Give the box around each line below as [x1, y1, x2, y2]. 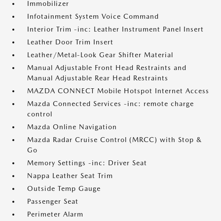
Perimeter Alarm [27, 210, 83, 218]
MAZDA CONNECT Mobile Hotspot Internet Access [27, 87, 209, 95]
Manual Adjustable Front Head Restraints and [27, 64, 186, 72]
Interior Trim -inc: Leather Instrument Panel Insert [27, 25, 204, 33]
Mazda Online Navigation [27, 123, 117, 131]
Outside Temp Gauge [27, 184, 101, 192]
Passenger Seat [27, 197, 78, 205]
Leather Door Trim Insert [27, 38, 113, 46]
